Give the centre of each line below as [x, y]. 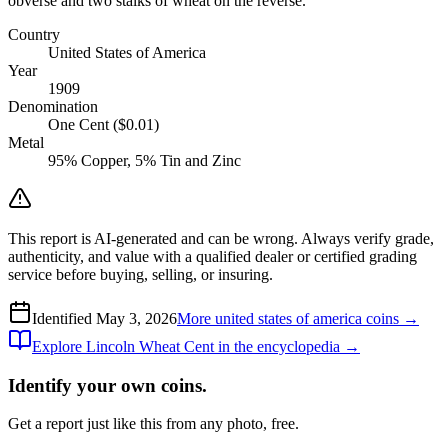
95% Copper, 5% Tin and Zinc [144, 160]
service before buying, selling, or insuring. [140, 274]
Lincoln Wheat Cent [150, 346]
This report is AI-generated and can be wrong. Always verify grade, [221, 238]
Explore [59, 346]
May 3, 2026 [136, 318]
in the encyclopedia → [287, 346]
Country [34, 34]
